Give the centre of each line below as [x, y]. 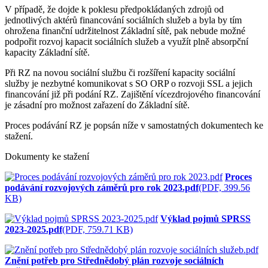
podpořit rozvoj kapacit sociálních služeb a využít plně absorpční [127, 41]
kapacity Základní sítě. [47, 52]
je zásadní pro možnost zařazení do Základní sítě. [97, 105]
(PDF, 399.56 [224, 187]
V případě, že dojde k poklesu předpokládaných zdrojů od [114, 9]
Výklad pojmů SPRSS [205, 218]
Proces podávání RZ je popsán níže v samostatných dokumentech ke [134, 125]
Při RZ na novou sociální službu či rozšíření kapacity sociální [120, 72]
